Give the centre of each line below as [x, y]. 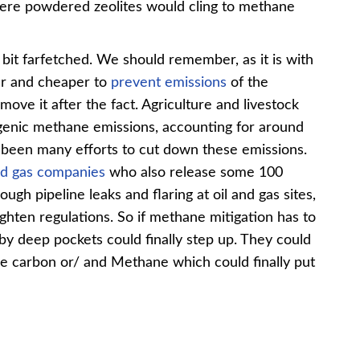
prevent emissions [169, 82]
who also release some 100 [194, 172]
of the [247, 82]
